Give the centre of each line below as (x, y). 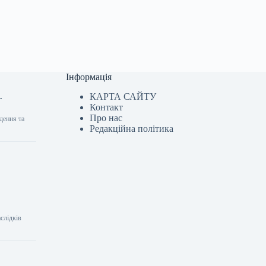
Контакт (107, 107)
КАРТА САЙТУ (123, 96)
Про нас (106, 118)
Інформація (89, 77)
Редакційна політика (132, 129)
